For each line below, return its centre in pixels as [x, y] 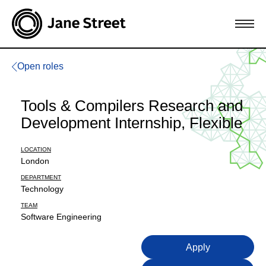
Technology [42, 189]
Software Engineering [61, 217]
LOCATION [36, 149]
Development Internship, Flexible [132, 123]
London [35, 161]
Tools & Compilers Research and [132, 106]
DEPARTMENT [41, 177]
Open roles [40, 66]
